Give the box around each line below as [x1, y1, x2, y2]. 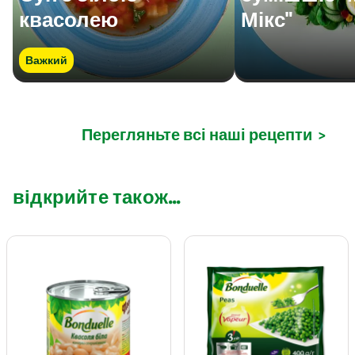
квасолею [19, 6, 118, 31]
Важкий [25, 53, 67, 67]
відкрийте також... [13, 183, 181, 209]
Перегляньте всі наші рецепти [82, 124, 312, 143]
